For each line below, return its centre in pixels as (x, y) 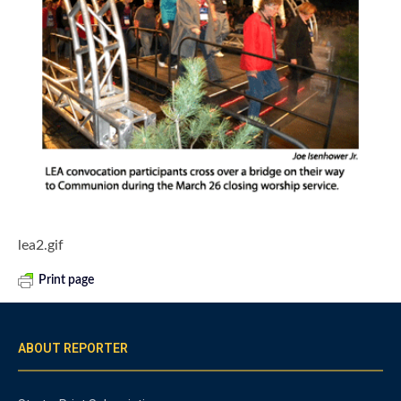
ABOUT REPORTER (73, 349)
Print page (66, 281)
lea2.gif (41, 246)
